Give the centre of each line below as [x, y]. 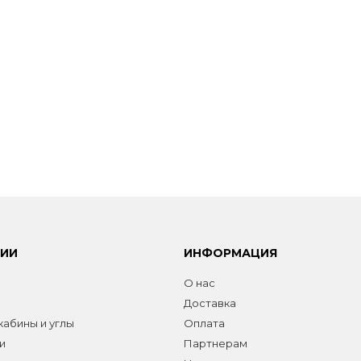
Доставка [210, 303]
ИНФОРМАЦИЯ [230, 253]
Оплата [204, 323]
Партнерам [215, 343]
